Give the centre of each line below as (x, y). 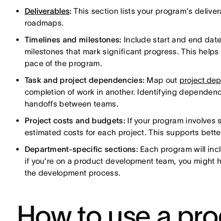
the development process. (73, 173)
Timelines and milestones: (73, 39)
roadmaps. (44, 23)
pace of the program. (63, 63)
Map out (162, 80)
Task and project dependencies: (85, 80)
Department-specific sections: (81, 149)
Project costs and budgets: (75, 120)
